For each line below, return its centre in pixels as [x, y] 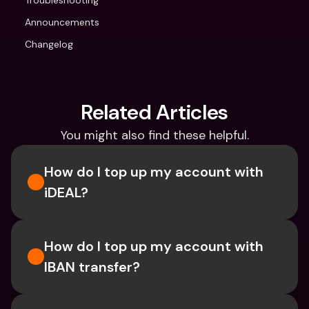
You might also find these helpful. [154, 135]
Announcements [62, 22]
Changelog [49, 44]
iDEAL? [66, 192]
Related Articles [154, 112]
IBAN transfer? [92, 267]
